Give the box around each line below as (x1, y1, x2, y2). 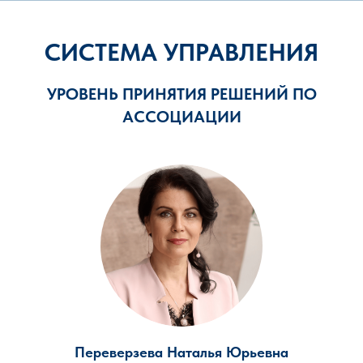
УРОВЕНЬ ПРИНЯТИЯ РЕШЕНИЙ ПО (46, 84, 317, 104)
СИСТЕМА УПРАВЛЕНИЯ (45, 37, 318, 66)
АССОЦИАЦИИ (122, 107, 241, 126)
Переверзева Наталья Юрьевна (75, 344, 288, 361)
